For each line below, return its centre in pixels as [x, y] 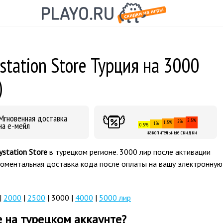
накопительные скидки [172, 132]
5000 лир [115, 198]
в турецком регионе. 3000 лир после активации [130, 152]
